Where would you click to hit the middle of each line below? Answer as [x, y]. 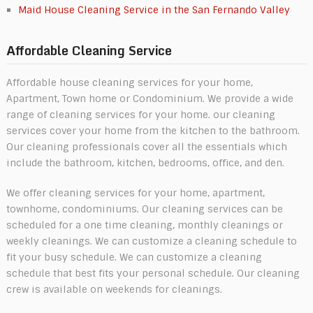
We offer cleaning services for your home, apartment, [135, 192]
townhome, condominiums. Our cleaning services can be [144, 209]
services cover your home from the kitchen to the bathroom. [153, 130]
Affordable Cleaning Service [89, 50]
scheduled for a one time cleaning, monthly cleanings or [144, 225]
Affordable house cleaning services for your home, [129, 82]
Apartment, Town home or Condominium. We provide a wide [150, 98]
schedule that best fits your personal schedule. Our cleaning [153, 273]
